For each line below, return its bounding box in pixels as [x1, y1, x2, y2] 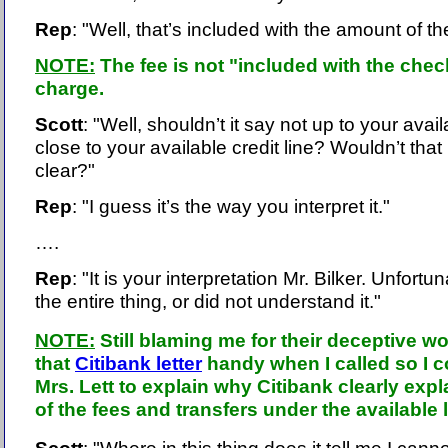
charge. [35, 77, 104, 100]
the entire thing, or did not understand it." [35, 290, 381, 313]
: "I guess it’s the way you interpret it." [72, 195, 390, 218]
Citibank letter [75, 352, 202, 375]
